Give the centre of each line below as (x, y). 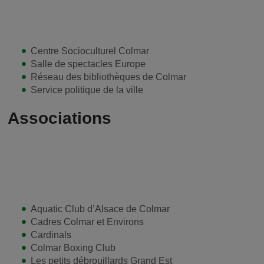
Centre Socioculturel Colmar (90, 51)
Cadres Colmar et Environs (87, 222)
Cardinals (51, 235)
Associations (60, 118)
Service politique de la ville (87, 90)
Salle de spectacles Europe (88, 64)
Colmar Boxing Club (73, 248)
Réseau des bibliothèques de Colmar (108, 77)
